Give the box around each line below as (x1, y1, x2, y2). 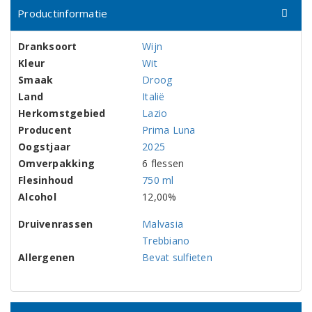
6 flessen (142, 157, 185, 170)
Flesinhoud (18, 173, 74, 187)
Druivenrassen (18, 217, 93, 231)
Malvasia (142, 217, 184, 231)
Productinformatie (17, 6, 108, 20)
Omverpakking (18, 157, 95, 170)
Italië (142, 90, 165, 103)
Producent (18, 123, 72, 136)
